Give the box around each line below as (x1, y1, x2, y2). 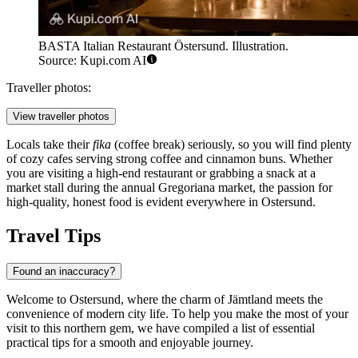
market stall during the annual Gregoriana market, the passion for (6, 180, 332, 194)
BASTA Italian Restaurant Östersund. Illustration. (38, 38, 288, 53)
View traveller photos (13, 109, 109, 122)
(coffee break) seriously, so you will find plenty (111, 137, 352, 151)
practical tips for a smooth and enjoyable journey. (6, 335, 253, 349)
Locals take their (6, 137, 93, 151)
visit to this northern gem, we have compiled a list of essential (6, 320, 315, 335)
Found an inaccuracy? (13, 265, 115, 277)
